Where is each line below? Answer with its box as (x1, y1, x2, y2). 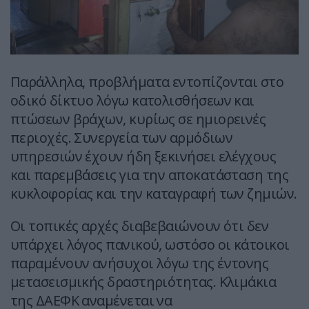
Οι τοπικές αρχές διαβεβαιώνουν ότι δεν (10, 217, 269, 236)
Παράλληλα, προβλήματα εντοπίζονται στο (10, 72, 284, 92)
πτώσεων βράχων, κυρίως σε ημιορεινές (10, 110, 266, 129)
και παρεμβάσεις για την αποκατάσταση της (10, 166, 289, 185)
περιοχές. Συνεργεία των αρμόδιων (10, 128, 233, 148)
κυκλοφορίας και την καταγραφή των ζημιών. (10, 184, 297, 203)
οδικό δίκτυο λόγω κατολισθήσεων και (10, 91, 255, 110)
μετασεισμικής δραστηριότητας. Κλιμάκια (10, 272, 277, 292)
